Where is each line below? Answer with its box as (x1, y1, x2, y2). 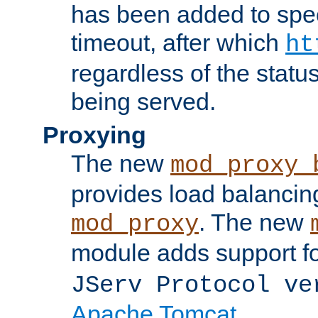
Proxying (43, 121, 146, 148)
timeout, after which (71, 28, 285, 56)
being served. (71, 87, 216, 115)
